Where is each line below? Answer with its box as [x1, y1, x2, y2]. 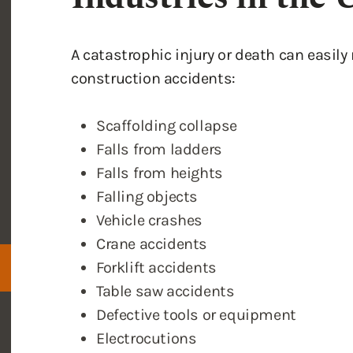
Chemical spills [96, 307, 204, 325]
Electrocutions [96, 236, 197, 255]
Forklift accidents [96, 165, 217, 184]
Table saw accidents [96, 189, 235, 207]
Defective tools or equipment [96, 213, 296, 231]
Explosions [96, 284, 173, 302]
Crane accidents [96, 142, 207, 160]
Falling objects [96, 95, 198, 113]
